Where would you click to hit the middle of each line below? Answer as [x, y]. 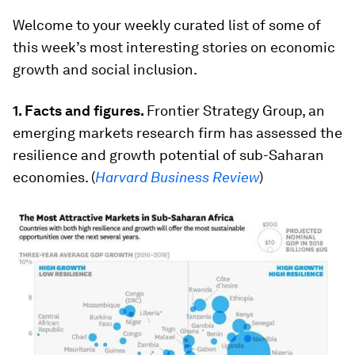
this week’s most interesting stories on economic [174, 47]
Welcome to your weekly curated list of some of [167, 25]
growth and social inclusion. [105, 69]
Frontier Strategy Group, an [236, 111]
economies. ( [54, 177]
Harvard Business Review [177, 177]
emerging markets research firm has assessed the [177, 133]
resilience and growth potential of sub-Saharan [168, 155]
